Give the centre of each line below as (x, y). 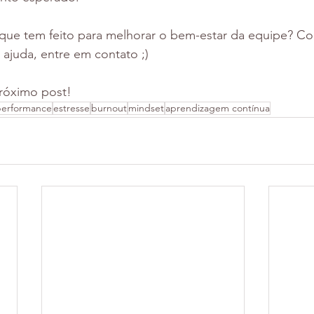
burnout (109, 108)
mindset (146, 108)
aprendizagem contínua (218, 108)
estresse (71, 108)
